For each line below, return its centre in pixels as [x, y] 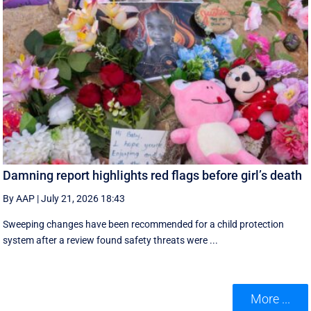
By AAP [19, 198]
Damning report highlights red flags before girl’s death [153, 175]
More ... [270, 299]
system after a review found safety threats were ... [111, 240]
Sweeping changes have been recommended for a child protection [144, 224]
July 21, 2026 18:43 [83, 198]
